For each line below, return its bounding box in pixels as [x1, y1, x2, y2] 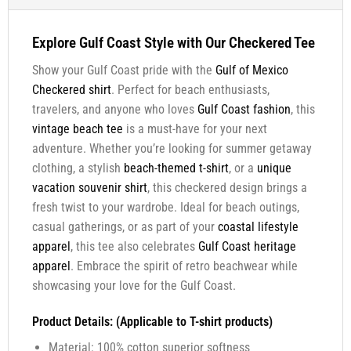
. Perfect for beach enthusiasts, [110, 82, 270, 98]
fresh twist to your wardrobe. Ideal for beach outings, [31, 200, 299, 215]
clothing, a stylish [31, 161, 124, 176]
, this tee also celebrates [70, 239, 198, 255]
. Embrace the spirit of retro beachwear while [70, 259, 298, 274]
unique [256, 161, 291, 176]
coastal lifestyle [217, 219, 299, 235]
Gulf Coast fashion [197, 102, 291, 118]
